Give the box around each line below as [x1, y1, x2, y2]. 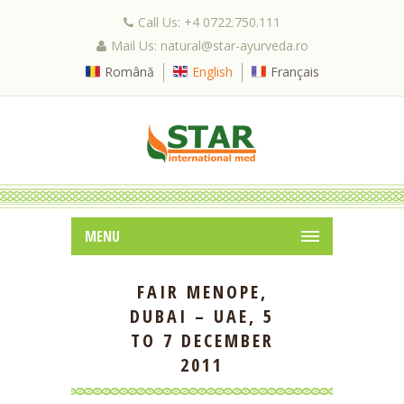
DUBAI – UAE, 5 [130, 304, 274, 329]
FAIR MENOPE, [136, 280, 268, 305]
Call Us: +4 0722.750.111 [138, 14, 280, 31]
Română [104, 63, 154, 80]
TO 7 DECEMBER [130, 328, 274, 353]
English [191, 63, 233, 80]
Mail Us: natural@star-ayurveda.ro [110, 37, 308, 54]
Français [270, 63, 319, 80]
